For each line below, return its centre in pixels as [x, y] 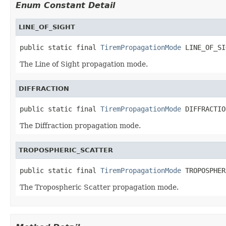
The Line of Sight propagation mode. [84, 64]
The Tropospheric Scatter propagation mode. [99, 187]
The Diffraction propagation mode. [80, 125]
